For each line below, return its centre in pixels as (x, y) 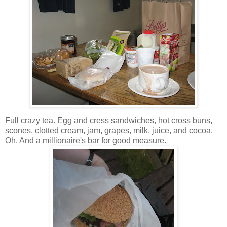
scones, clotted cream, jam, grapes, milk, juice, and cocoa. (109, 131)
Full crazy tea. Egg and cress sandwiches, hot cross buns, (109, 121)
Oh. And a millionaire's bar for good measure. (86, 141)
